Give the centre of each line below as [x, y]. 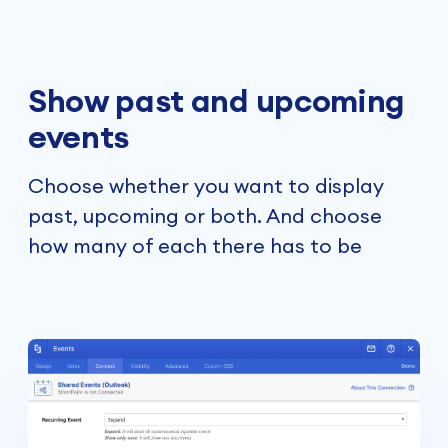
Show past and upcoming [216, 101]
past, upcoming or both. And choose [205, 216]
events [79, 137]
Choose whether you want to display [206, 186]
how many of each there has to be [195, 246]
